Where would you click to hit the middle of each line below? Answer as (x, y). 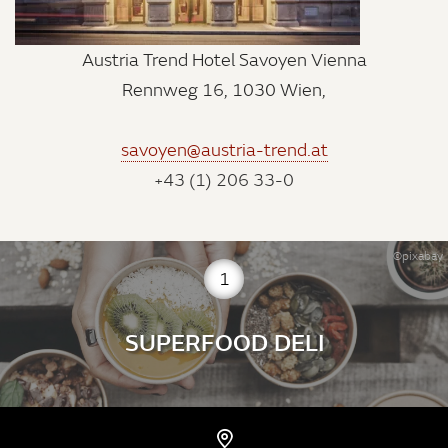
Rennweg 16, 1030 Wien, (224, 89)
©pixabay (418, 255)
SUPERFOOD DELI (224, 341)
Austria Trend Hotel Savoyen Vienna (224, 59)
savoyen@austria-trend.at (224, 149)
